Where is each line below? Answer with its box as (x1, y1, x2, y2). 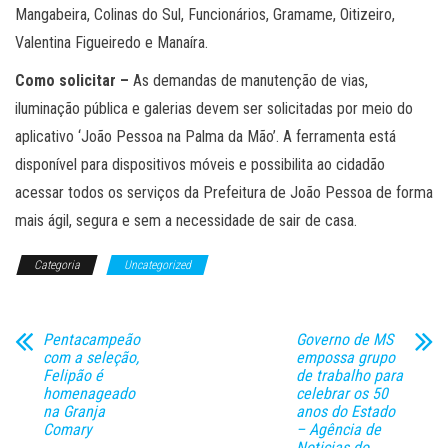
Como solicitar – (15, 71, 129, 91)
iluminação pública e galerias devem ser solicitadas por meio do (15, 99, 413, 119)
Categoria (34, 258, 80, 273)
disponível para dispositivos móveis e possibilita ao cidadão (15, 155, 385, 175)
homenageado (43, 384, 135, 404)
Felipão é (43, 366, 103, 386)
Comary (43, 420, 92, 440)
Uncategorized (124, 258, 191, 273)
